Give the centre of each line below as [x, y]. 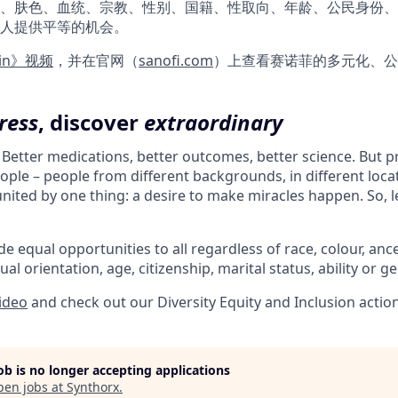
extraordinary [213, 122]
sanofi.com [176, 60]
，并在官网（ [96, 60]
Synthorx [93, 387]
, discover [91, 122]
